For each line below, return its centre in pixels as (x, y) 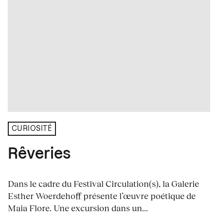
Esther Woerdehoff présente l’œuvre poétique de (102, 196)
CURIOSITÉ (32, 129)
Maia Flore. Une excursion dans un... (78, 208)
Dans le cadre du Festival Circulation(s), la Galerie (103, 184)
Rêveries (39, 154)
